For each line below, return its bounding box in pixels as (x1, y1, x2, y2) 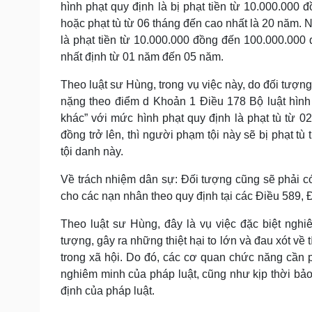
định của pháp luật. (61, 284, 157, 297)
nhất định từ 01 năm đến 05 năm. (61, 50, 226, 63)
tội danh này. (61, 145, 126, 157)
